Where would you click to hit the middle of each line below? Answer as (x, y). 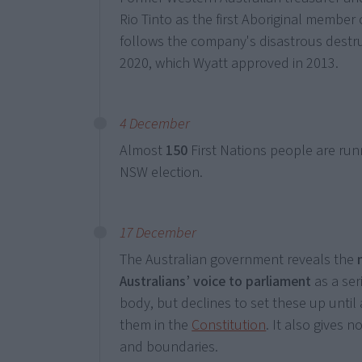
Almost (143, 151)
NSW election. (162, 173)
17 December (158, 233)
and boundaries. (169, 347)
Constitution (229, 325)
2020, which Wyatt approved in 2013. (229, 63)
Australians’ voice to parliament (216, 282)
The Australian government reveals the (239, 260)
